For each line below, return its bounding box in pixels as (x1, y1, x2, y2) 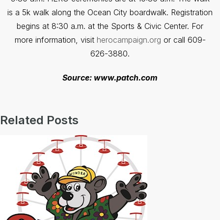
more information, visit (14, 35, 97, 45)
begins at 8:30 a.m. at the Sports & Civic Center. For (17, 21, 203, 31)
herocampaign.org (96, 35, 161, 45)
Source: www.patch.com (62, 73, 158, 83)
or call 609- (161, 35, 206, 45)
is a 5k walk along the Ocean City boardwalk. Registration (7, 7, 213, 18)
